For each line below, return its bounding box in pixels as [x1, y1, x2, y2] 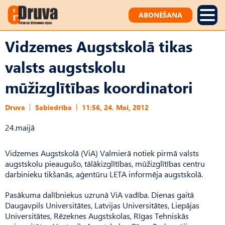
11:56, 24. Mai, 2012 [82, 102, 149, 112]
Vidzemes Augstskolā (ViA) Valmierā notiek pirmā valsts [5, 148, 199, 158]
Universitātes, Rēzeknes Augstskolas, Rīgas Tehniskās [5, 210, 189, 221]
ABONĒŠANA [139, 10, 182, 20]
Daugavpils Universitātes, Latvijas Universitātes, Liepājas [5, 200, 199, 210]
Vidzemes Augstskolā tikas [5, 36, 192, 56]
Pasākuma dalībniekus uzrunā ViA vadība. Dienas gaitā [5, 189, 194, 200]
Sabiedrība [35, 102, 72, 112]
